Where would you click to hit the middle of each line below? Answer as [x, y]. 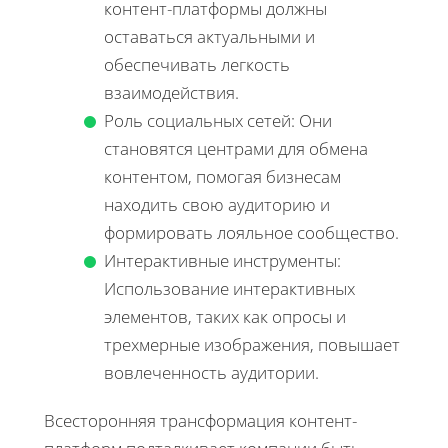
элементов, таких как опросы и [225, 317]
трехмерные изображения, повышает [252, 345]
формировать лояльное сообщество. [251, 233]
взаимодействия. [171, 93]
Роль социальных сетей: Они [218, 121]
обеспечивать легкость [197, 65]
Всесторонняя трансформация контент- [200, 421]
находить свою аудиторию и [217, 205]
